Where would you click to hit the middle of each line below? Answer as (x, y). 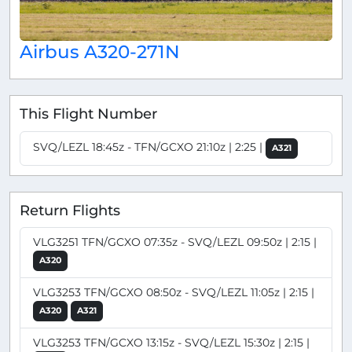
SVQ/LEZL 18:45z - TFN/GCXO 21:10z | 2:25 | (149, 147)
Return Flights (70, 210)
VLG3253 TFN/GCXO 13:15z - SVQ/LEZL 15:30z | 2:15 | (171, 343)
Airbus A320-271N (100, 52)
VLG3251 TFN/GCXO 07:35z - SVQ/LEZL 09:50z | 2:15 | (175, 242)
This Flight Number (88, 114)
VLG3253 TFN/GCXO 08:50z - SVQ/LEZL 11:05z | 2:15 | (174, 293)
